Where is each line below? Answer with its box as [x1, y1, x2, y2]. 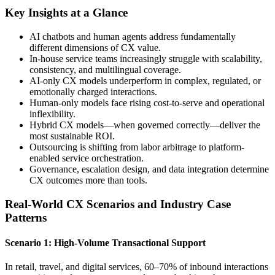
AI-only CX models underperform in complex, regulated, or [29, 75, 261, 86]
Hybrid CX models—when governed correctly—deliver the [29, 119, 260, 130]
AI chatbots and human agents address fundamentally [29, 31, 236, 42]
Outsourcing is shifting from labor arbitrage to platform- [29, 141, 244, 152]
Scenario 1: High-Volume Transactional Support [5, 237, 206, 248]
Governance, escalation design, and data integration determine [29, 163, 269, 174]
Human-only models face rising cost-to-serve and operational [29, 97, 265, 108]
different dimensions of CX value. [29, 42, 161, 53]
